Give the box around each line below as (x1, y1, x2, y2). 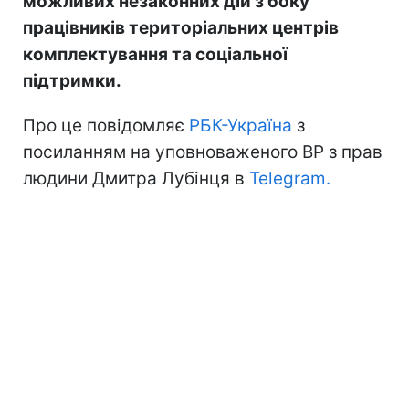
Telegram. (249, 167, 330, 189)
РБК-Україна (189, 114, 292, 136)
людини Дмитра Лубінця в (23, 167, 249, 189)
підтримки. (23, 69, 121, 91)
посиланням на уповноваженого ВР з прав (23, 141, 383, 163)
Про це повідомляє (23, 114, 189, 136)
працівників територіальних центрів (23, 16, 339, 38)
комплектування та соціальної (23, 43, 288, 65)
